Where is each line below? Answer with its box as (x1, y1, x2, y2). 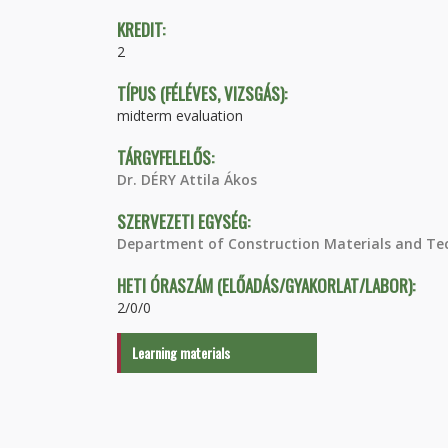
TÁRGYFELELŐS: (117, 145, 218, 170)
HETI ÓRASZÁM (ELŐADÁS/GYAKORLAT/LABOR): (117, 273, 419, 298)
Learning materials (132, 342, 230, 363)
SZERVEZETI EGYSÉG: (117, 209, 254, 234)
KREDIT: (117, 17, 169, 42)
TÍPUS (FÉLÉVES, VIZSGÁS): (117, 81, 291, 106)
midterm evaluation (117, 106, 243, 125)
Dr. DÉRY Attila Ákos (117, 170, 257, 189)
